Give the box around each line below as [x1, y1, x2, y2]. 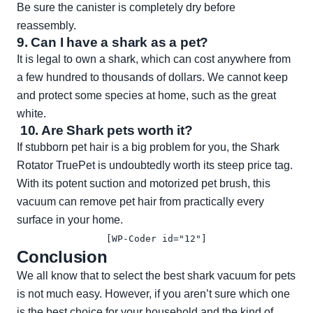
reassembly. [17, 20, 76, 32]
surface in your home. [17, 214, 123, 226]
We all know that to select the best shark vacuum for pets [17, 270, 296, 282]
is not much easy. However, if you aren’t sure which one [17, 288, 290, 300]
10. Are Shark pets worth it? [20, 123, 200, 138]
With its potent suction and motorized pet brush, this [17, 177, 270, 190]
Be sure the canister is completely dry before [17, 1, 235, 14]
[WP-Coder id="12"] [106, 233, 207, 245]
